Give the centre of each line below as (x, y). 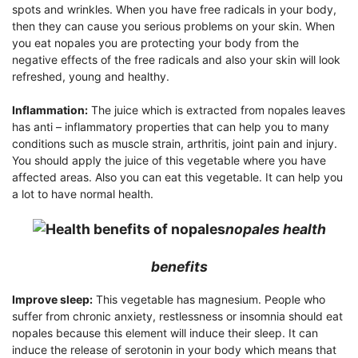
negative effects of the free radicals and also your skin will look (176, 59)
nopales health (275, 229)
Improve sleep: (52, 300)
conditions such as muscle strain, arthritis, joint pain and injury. (175, 143)
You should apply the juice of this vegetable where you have (169, 160)
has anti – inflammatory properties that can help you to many (171, 126)
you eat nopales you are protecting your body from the (155, 42)
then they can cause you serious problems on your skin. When (173, 26)
